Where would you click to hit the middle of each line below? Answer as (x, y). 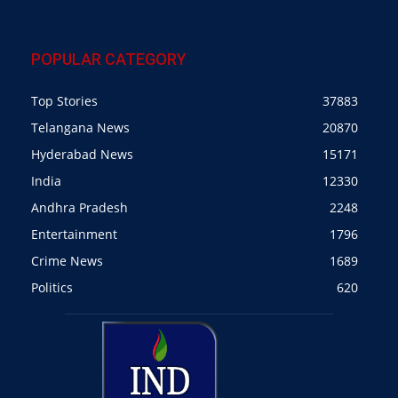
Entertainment (74, 234)
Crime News (67, 260)
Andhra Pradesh (80, 207)
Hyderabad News (82, 154)
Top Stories (64, 100)
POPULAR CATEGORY (109, 59)
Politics (52, 287)
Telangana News (80, 127)
